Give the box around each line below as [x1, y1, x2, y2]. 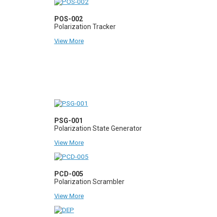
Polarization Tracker [54, 22, 116, 31]
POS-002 [54, 15, 83, 23]
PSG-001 [54, 116, 83, 124]
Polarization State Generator [54, 124, 142, 132]
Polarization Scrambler [54, 177, 124, 186]
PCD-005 [54, 170, 83, 178]
